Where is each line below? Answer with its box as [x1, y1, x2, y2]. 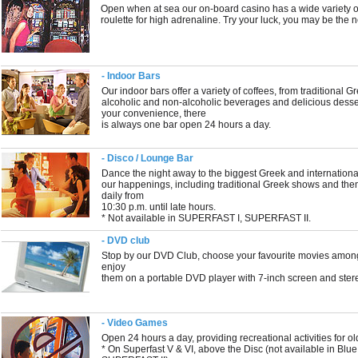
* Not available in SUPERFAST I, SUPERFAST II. [101, 213, 312, 224]
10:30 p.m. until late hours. [101, 201, 217, 213]
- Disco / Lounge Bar [101, 153, 194, 164]
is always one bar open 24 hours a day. [101, 119, 272, 130]
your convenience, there [101, 108, 207, 119]
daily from [101, 190, 145, 201]
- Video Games [101, 317, 169, 328]
